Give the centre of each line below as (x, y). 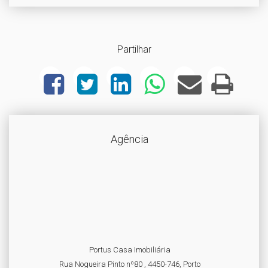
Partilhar (134, 49)
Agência (130, 139)
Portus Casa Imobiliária (130, 250)
